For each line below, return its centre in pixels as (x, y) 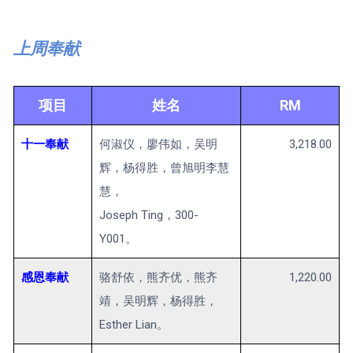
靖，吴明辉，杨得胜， (158, 301)
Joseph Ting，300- (149, 216)
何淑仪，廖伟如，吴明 (158, 145)
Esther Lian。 (134, 325)
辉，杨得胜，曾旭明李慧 (164, 168)
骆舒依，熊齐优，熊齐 (158, 278)
